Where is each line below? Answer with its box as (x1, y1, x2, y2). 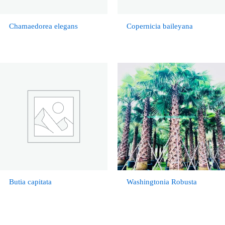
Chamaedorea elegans (9, 22, 78, 30)
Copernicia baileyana (126, 22, 193, 30)
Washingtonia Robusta (126, 178, 197, 186)
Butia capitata (9, 178, 52, 186)
